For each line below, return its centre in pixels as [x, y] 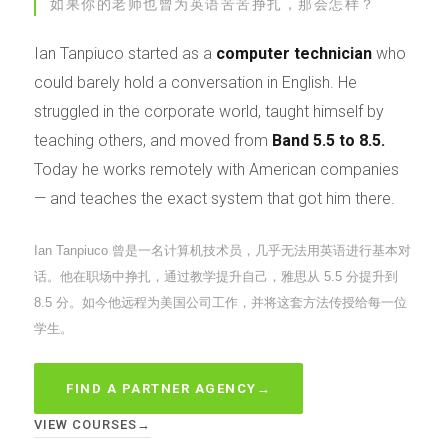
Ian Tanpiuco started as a [125, 53]
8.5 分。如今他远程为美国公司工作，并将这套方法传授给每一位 [220, 303]
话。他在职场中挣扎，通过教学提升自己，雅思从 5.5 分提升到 [216, 277]
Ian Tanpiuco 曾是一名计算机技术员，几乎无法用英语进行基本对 [222, 251]
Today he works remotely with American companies [216, 169]
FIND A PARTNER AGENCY [161, 388]
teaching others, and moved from [153, 140]
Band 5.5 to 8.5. [328, 140]
